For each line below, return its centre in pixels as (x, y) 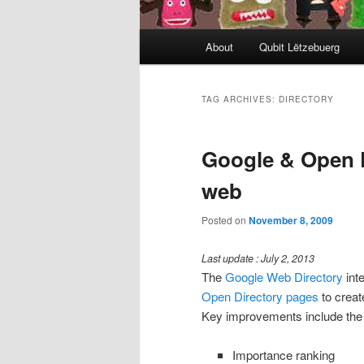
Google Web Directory (284, 276)
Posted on (225, 220)
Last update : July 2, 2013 (258, 258)
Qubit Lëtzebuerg (299, 47)
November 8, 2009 (291, 221)
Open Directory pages (260, 296)
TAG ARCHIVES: (240, 100)
